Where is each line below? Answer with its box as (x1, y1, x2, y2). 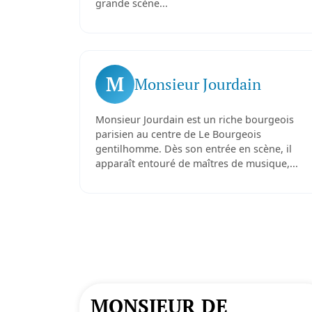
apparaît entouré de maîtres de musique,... (95, 157, 298, 170)
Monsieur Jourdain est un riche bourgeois (95, 113, 294, 126)
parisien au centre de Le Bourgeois (95, 127, 261, 141)
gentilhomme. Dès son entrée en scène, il (95, 142, 292, 155)
